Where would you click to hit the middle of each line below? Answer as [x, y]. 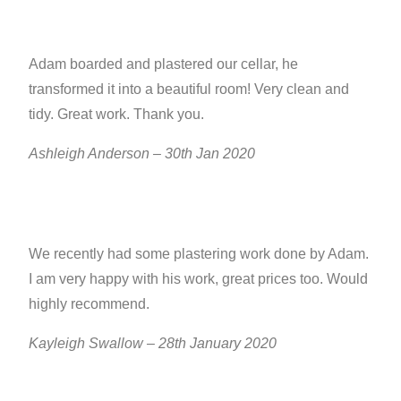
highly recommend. [90, 303]
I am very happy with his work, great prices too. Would [199, 278]
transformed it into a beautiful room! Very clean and [189, 89]
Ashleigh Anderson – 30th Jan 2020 [142, 153]
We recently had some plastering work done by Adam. [199, 253]
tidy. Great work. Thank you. [117, 114]
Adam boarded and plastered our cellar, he [164, 64]
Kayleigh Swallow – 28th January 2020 [153, 343]
